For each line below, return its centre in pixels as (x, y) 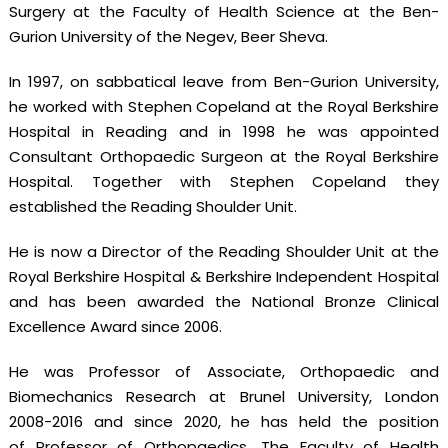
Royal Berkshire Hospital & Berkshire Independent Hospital (223, 277)
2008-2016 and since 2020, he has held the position (223, 422)
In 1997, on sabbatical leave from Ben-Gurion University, (223, 82)
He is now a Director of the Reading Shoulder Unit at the (223, 252)
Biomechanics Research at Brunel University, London (223, 397)
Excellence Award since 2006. (115, 327)
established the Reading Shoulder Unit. (152, 207)
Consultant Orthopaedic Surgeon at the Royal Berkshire (223, 157)
